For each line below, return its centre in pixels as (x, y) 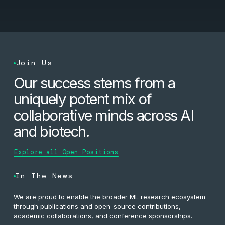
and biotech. (51, 132)
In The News (44, 176)
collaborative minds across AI (103, 116)
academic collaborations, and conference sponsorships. (103, 216)
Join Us (34, 63)
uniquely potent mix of (82, 99)
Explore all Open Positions (66, 152)
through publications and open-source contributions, (97, 206)
